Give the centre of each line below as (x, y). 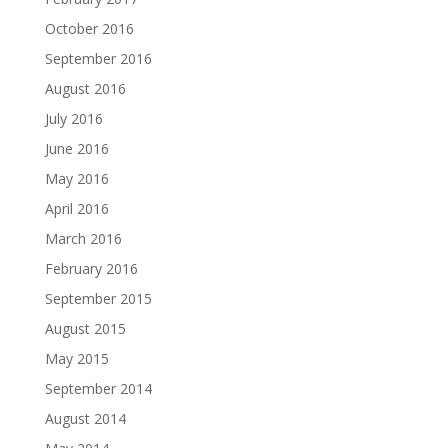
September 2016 (98, 59)
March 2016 (83, 239)
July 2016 (73, 119)
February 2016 (91, 269)
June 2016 (76, 149)
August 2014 (85, 419)
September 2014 (98, 389)
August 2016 (85, 89)
